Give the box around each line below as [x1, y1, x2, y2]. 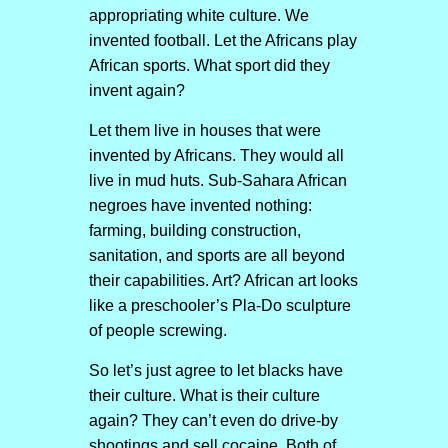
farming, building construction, [88, 222, 301, 239]
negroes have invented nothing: [88, 197, 312, 214]
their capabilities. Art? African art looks [88, 272, 358, 289]
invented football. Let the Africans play [88, 32, 357, 49]
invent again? [88, 82, 185, 99]
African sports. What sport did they [88, 57, 330, 74]
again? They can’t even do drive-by [88, 412, 338, 429]
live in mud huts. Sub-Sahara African [88, 172, 347, 189]
